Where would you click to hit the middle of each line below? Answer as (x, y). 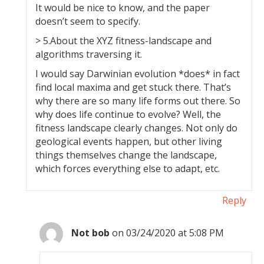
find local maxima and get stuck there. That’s (133, 87)
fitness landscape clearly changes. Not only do (137, 128)
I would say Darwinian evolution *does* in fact (138, 74)
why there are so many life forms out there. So (138, 101)
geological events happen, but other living (129, 141)
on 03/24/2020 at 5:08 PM (168, 233)
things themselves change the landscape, (126, 155)
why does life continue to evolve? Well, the (128, 114)
